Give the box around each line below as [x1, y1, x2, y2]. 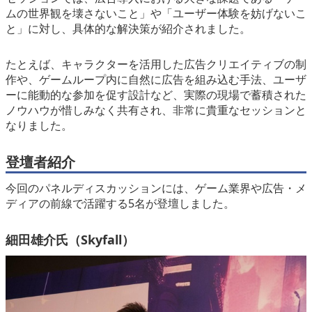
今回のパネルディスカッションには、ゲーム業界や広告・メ [6, 180, 306, 196]
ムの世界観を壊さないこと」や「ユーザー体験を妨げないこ [6, 6, 306, 22]
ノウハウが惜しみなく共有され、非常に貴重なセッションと [6, 102, 306, 118]
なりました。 [6, 118, 72, 134]
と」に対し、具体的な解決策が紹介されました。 [6, 21, 251, 37]
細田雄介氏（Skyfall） [6, 231, 134, 248]
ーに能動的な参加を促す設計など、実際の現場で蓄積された [6, 87, 306, 103]
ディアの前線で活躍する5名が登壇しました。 [6, 195, 235, 211]
